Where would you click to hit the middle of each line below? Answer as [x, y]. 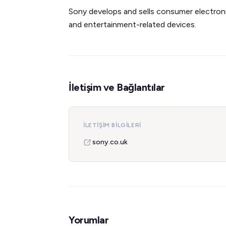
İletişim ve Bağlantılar [117, 87]
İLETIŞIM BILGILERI [112, 125]
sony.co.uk [110, 142]
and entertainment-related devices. [132, 24]
